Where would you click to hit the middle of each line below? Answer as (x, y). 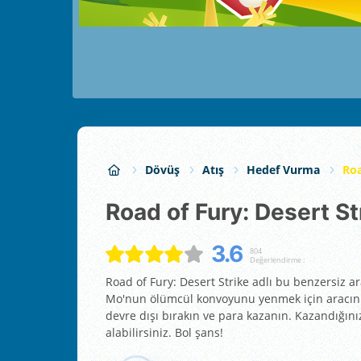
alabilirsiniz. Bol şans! (164, 333)
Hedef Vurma (283, 170)
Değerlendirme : (277, 259)
